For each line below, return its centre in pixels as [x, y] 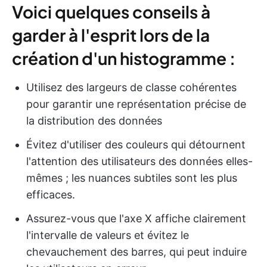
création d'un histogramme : [124, 58]
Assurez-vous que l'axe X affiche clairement [136, 219]
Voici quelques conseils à [111, 12]
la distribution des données [94, 121]
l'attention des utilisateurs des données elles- [139, 162]
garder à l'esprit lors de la [111, 35]
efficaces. [51, 195]
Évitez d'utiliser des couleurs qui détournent [136, 145]
